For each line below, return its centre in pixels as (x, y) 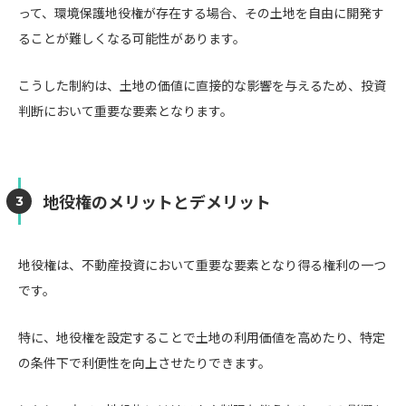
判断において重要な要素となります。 (126, 111)
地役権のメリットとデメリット (157, 201)
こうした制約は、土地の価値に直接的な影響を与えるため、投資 (202, 85)
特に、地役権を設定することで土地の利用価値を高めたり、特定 (202, 337)
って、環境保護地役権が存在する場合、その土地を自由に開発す (201, 13)
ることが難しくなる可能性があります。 (132, 38)
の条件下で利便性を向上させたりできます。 (145, 362)
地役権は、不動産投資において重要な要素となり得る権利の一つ (202, 265)
